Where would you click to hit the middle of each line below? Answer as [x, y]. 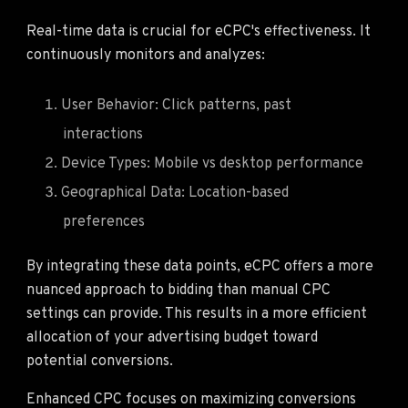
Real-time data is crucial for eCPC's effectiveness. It [199, 31]
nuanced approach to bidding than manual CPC [178, 290]
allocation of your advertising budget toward [172, 337]
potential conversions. [100, 361]
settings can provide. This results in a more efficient [197, 314]
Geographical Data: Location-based [175, 193]
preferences [104, 222]
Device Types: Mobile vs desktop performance [212, 163]
